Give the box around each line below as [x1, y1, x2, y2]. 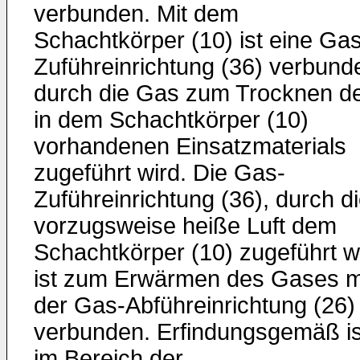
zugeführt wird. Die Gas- [34, 160, 285, 186]
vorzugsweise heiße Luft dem [34, 213, 337, 239]
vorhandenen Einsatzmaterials [34, 133, 346, 159]
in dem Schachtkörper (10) [34, 107, 309, 133]
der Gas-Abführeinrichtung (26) [34, 292, 355, 318]
